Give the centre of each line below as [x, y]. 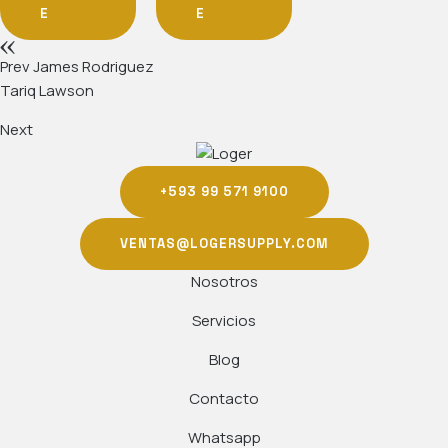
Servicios [224, 320]
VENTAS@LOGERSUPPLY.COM [224, 243]
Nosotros [224, 281]
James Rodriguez [93, 66]
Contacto [224, 398]
